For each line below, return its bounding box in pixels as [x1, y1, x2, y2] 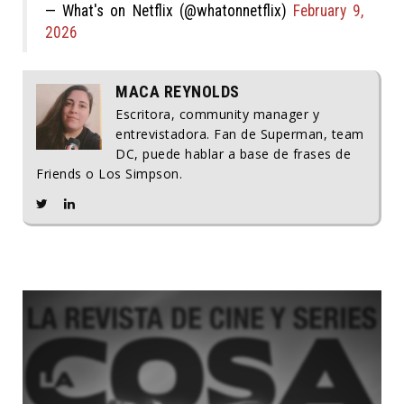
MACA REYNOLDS [115, 81, 240, 101]
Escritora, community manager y [115, 105, 319, 123]
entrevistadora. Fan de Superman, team [115, 124, 364, 142]
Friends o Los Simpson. [36, 164, 182, 182]
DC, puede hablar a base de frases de [115, 144, 351, 162]
